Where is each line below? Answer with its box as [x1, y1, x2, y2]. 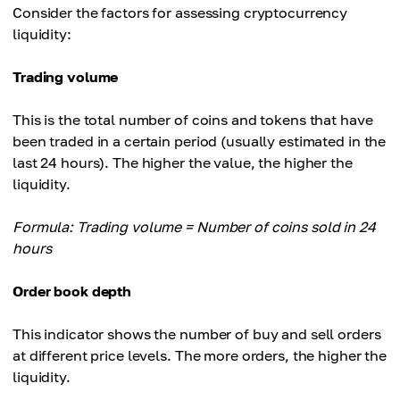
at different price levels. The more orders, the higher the [12, 346, 387, 365]
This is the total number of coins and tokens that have [12, 111, 373, 129]
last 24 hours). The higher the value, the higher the [12, 154, 353, 172]
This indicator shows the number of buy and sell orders [12, 325, 381, 344]
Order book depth [12, 282, 132, 301]
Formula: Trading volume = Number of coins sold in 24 [12, 218, 376, 237]
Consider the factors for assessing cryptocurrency [12, 4, 348, 22]
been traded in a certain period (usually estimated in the [12, 132, 387, 151]
